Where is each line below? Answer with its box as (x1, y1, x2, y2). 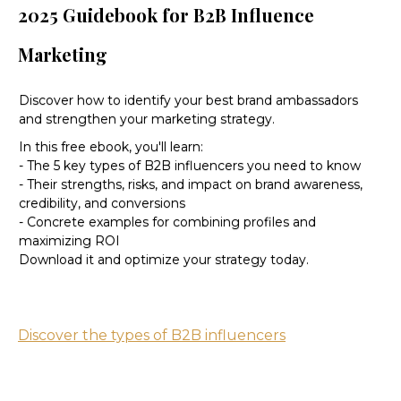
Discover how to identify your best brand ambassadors (19, 92, 358, 109)
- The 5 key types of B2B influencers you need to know (19, 158, 361, 175)
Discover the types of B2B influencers (18, 327, 286, 345)
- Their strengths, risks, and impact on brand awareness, (19, 176, 363, 193)
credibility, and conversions (19, 195, 185, 212)
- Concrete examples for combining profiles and (19, 214, 316, 231)
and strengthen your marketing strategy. (19, 111, 275, 128)
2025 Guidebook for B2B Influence (18, 3, 314, 28)
